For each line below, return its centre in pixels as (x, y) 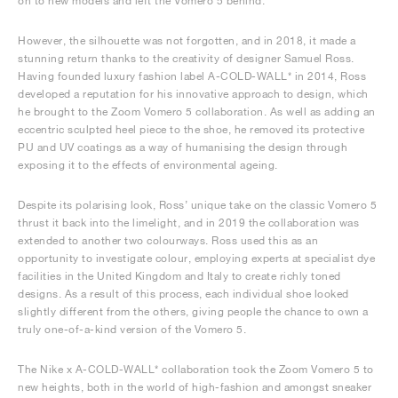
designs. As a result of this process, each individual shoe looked (183, 294)
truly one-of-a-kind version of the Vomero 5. (132, 330)
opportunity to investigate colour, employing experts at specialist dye (196, 259)
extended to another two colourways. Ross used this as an (168, 241)
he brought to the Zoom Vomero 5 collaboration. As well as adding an (197, 112)
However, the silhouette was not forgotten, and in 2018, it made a (187, 41)
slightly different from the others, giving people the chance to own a (193, 312)
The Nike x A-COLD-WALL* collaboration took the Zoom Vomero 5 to (196, 370)
